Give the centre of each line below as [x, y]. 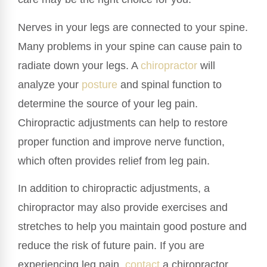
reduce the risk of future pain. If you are [111, 246]
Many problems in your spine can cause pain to [130, 46]
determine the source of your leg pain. [108, 103]
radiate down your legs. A [79, 65]
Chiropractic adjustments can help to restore [123, 122]
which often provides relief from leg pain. [114, 161]
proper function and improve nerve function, [121, 142]
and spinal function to [170, 84]
